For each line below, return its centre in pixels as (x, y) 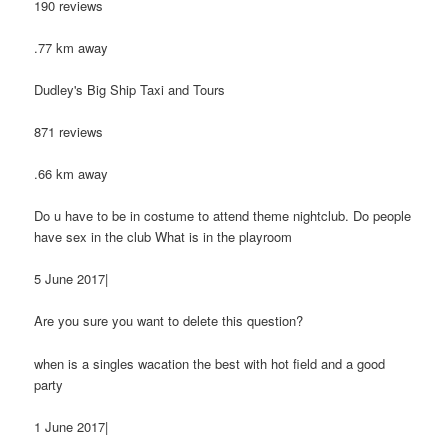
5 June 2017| (71, 279)
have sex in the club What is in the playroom (163, 237)
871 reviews (69, 131)
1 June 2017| (71, 426)
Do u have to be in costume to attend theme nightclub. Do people (223, 216)
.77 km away (71, 47)
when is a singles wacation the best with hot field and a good (210, 363)
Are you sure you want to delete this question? (169, 321)
